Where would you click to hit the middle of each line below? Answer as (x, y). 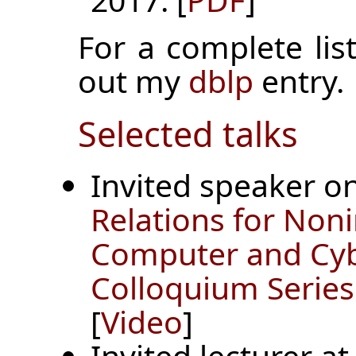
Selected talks (188, 134)
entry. (299, 80)
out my (133, 80)
